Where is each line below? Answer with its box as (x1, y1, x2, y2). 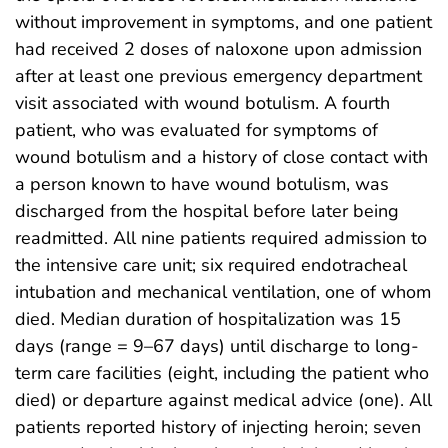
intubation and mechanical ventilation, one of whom (15, 280, 431, 305)
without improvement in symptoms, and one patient (15, 10, 432, 35)
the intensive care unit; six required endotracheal (15, 253, 407, 278)
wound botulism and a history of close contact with (15, 145, 428, 170)
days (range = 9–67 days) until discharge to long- (15, 334, 419, 359)
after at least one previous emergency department (15, 64, 422, 89)
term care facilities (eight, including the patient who (15, 361, 429, 386)
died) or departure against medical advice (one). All (15, 388, 432, 413)
